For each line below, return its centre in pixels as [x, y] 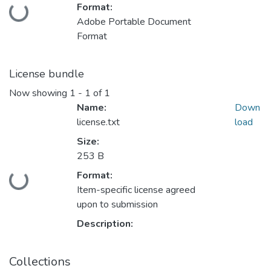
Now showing [39, 93]
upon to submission [117, 205]
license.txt [98, 122]
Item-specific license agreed [136, 190]
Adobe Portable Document [134, 22]
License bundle [47, 74]
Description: [105, 224]
